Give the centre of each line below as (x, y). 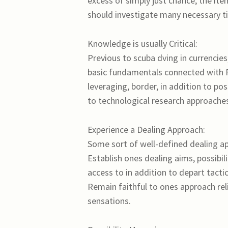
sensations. (109, 201)
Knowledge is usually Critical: (142, 44)
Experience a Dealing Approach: (146, 129)
